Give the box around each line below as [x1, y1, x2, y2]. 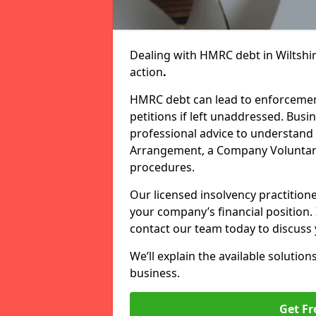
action [130, 64, 163, 80]
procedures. [130, 159, 195, 175]
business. [130, 265, 180, 281]
